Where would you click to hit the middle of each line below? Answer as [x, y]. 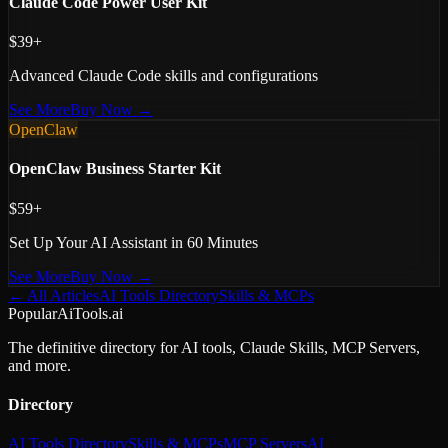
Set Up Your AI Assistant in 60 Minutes [133, 242]
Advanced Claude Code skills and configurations [163, 75]
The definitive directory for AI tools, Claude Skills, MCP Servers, [214, 347]
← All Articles [53, 295]
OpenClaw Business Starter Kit [115, 169]
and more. [39, 365]
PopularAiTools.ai [65, 313]
